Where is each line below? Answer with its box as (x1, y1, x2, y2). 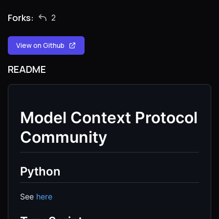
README (8, 63, 46, 76)
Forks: (8, 12, 34, 23)
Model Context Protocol (20, 108, 197, 127)
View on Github (16, 41, 65, 50)
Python (20, 164, 61, 178)
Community (20, 128, 107, 147)
